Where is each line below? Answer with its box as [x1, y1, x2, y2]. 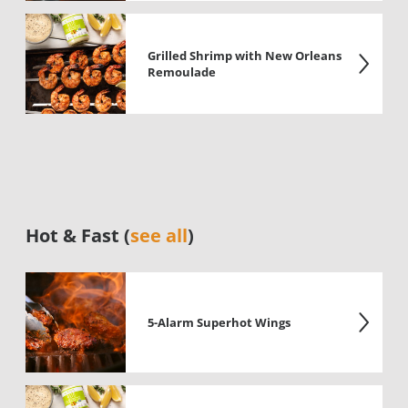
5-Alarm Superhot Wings [148, 314, 291, 331]
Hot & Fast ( [25, 223, 130, 248]
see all [130, 223, 188, 248]
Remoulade [148, 64, 216, 80]
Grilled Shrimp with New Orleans [148, 47, 342, 64]
